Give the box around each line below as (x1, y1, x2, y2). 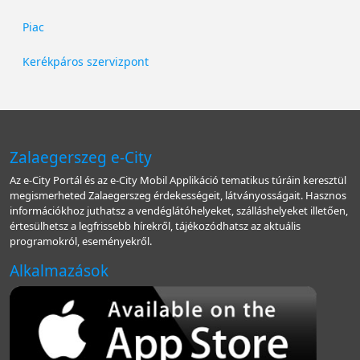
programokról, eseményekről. (10, 234, 152, 249)
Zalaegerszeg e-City (10, 147, 152, 169)
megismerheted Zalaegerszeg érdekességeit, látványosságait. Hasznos (10, 188, 346, 203)
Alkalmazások (10, 260, 108, 282)
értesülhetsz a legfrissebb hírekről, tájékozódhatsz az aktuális (10, 219, 301, 234)
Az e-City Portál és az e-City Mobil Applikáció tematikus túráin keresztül (10, 173, 346, 188)
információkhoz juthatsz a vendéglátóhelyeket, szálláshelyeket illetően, (10, 203, 348, 219)
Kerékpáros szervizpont (22, 54, 149, 70)
